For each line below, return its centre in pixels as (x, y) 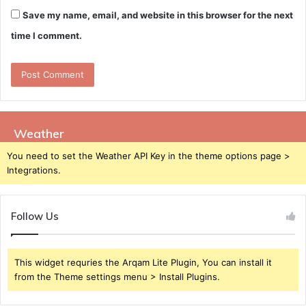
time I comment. (46, 36)
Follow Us (35, 217)
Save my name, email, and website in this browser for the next (158, 15)
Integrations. (34, 170)
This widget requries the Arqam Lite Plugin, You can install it (143, 263)
